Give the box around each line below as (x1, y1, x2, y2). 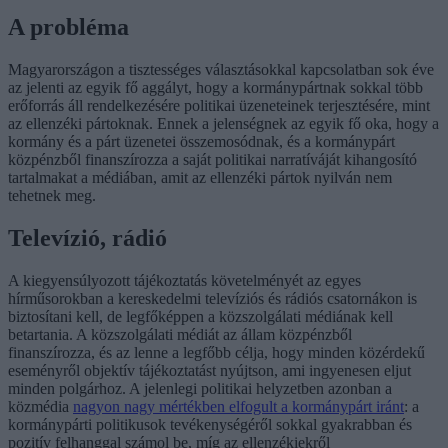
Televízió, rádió (8, 225, 167, 252)
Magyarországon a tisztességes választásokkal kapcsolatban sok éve (8, 61, 434, 79)
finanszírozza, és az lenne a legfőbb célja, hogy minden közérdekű (8, 344, 425, 362)
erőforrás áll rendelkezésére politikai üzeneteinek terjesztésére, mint (8, 97, 430, 115)
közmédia (8, 398, 73, 416)
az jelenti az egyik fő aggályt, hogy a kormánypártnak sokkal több (8, 79, 423, 97)
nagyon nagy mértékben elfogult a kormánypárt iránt (73, 398, 404, 416)
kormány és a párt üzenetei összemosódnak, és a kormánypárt (8, 133, 395, 151)
